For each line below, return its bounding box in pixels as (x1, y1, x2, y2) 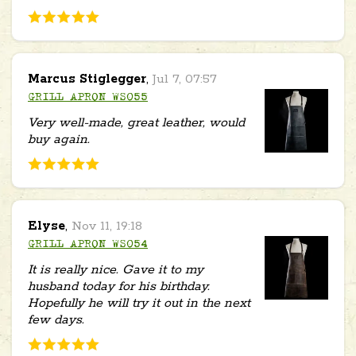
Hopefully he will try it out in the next (28, 294, 250, 311)
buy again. (28, 130, 90, 148)
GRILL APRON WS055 (28, 92, 148, 103)
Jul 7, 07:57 (153, 70, 217, 87)
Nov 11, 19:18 (72, 217, 142, 234)
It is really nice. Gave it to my (28, 261, 203, 278)
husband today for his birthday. (28, 277, 210, 295)
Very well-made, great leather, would (28, 114, 245, 131)
